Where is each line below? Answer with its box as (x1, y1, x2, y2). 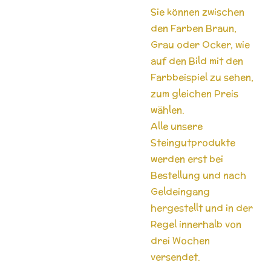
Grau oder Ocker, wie (151, 38, 250, 51)
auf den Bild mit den (151, 54, 243, 67)
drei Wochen (151, 233, 210, 247)
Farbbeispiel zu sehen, (151, 70, 253, 83)
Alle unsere (151, 119, 203, 132)
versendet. (151, 250, 200, 263)
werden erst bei (151, 152, 223, 165)
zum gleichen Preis (151, 87, 238, 100)
